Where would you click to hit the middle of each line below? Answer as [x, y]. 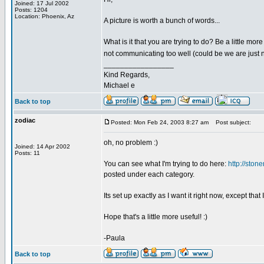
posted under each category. [149, 174]
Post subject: [231, 122]
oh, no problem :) [131, 143]
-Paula [114, 238]
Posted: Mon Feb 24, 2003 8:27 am [160, 122]
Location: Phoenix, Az [44, 16]
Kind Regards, [127, 75]
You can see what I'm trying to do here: [166, 164]
